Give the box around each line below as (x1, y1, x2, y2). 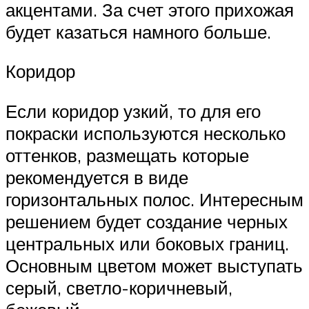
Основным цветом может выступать (6, 255, 303, 277)
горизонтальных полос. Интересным (6, 188, 303, 211)
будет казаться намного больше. (6, 20, 271, 43)
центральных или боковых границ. (6, 232, 289, 255)
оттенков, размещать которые (6, 144, 249, 167)
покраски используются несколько (6, 122, 286, 145)
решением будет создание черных (6, 210, 288, 233)
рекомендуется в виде (6, 166, 188, 189)
